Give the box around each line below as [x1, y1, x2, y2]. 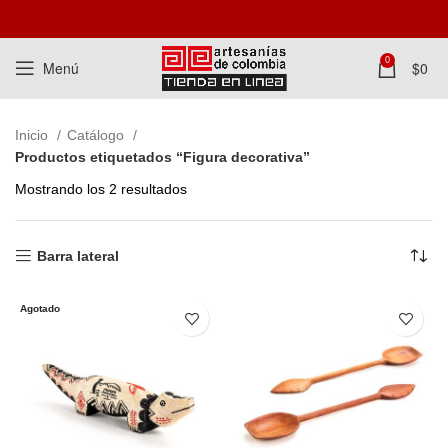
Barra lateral [37, 248, 120, 264]
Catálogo [67, 127, 128, 143]
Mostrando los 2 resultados [15, 181, 187, 197]
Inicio [15, 127, 52, 143]
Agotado [20, 303, 60, 314]
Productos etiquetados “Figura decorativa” [15, 149, 310, 165]
